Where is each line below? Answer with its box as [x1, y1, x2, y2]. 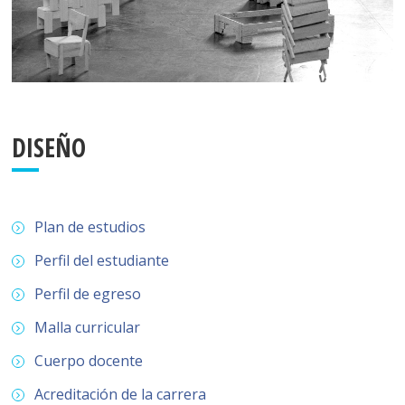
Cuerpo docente [34, 351, 144, 372]
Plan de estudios [34, 217, 146, 238]
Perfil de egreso [34, 284, 142, 305]
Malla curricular [34, 317, 141, 338]
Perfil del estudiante [34, 250, 170, 271]
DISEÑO [12, 130, 87, 165]
